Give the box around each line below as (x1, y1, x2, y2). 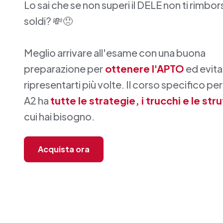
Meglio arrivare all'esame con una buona (24, 46, 206, 59)
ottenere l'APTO (103, 62, 184, 75)
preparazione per (24, 62, 103, 75)
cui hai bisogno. (24, 110, 95, 122)
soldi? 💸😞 (24, 14, 73, 27)
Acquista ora (38, 143, 90, 154)
